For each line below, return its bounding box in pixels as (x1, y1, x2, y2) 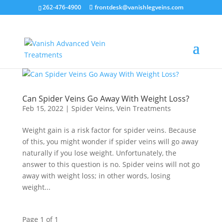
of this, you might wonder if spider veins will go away (22, 137, 198, 146)
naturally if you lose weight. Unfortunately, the (22, 148, 176, 158)
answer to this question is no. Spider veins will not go (22, 160, 200, 169)
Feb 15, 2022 (22, 104, 63, 113)
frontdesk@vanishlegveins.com (95, 3, 184, 11)
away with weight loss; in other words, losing (22, 171, 170, 180)
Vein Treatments (116, 104, 171, 113)
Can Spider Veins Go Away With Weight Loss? (22, 93, 189, 104)
